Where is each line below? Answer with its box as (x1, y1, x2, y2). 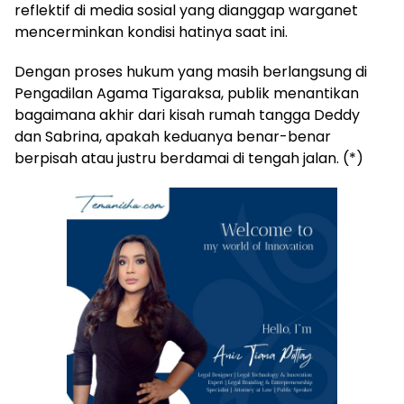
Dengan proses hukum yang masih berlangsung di (14, 60, 367, 82)
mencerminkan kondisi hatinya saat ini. (14, 21, 288, 42)
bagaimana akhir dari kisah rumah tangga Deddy (14, 104, 360, 125)
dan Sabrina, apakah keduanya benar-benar (14, 125, 331, 147)
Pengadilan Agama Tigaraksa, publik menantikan (14, 82, 359, 104)
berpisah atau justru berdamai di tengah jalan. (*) (14, 147, 363, 169)
